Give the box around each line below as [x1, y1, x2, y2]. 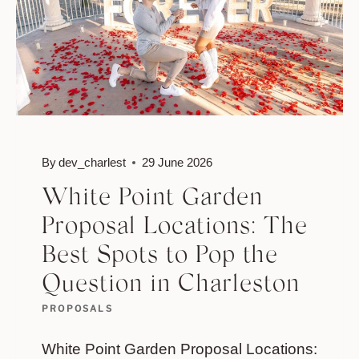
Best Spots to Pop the [42, 244, 278, 269]
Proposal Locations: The [42, 216, 308, 240]
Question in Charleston [42, 273, 300, 298]
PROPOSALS [42, 303, 113, 315]
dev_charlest [58, 155, 127, 170]
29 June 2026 [142, 155, 213, 170]
